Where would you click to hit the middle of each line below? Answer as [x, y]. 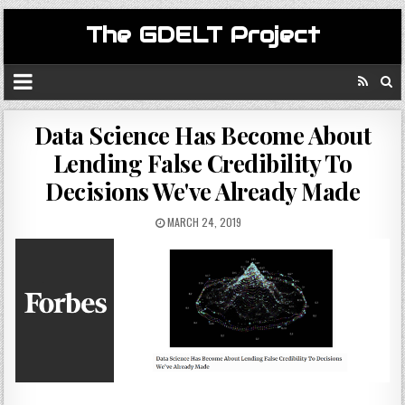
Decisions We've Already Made [202, 191]
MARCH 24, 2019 [202, 222]
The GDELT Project [202, 35]
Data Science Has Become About [202, 135]
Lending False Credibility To [202, 163]
